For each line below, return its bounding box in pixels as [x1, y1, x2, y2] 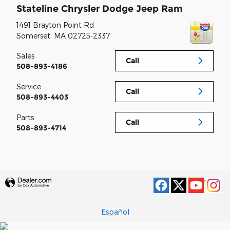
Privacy [200, 177, 220, 184]
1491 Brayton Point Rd [16, 20, 94, 29]
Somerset [16, 31, 50, 40]
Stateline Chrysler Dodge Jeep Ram [16, 3, 183, 14]
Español [101, 207, 129, 216]
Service [16, 82, 41, 91]
